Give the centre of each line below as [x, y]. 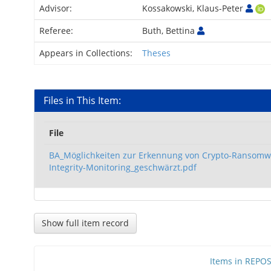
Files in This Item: [82, 100]
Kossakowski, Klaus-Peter [194, 8]
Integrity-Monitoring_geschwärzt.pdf [123, 167]
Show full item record [85, 223]
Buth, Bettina [170, 31]
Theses [156, 53]
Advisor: [57, 8]
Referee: [57, 31]
